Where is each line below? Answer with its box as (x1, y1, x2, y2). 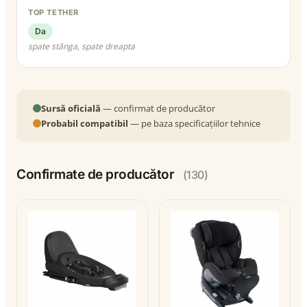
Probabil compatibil (41, 116, 128, 130)
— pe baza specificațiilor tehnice (128, 116, 260, 130)
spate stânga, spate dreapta (28, 40, 135, 52)
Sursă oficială (41, 101, 101, 114)
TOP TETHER (28, 8, 79, 18)
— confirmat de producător (101, 101, 215, 114)
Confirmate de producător (16, 166, 177, 182)
